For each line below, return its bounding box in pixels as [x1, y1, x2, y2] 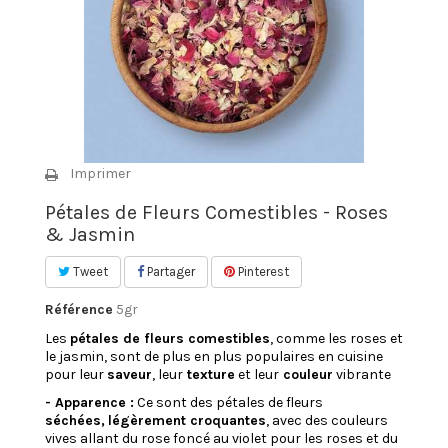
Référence [45, 300, 113, 318]
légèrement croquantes [108, 411, 266, 429]
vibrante [333, 365, 394, 383]
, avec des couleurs [266, 411, 388, 429]
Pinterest [235, 263, 289, 279]
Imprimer [70, 164, 131, 182]
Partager [144, 263, 195, 279]
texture [183, 365, 235, 383]
